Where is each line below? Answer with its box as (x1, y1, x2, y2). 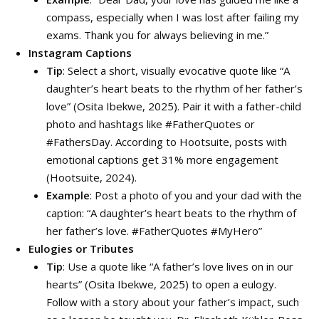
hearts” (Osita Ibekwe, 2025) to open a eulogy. (46, 277, 276, 291)
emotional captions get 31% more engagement (46, 152, 278, 167)
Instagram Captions (28, 46, 132, 60)
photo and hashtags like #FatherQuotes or (46, 117, 255, 131)
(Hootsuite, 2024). (46, 170, 137, 184)
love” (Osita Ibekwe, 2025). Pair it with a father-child (46, 99, 301, 113)
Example (46, 188, 90, 202)
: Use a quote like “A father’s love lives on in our (63, 259, 293, 273)
